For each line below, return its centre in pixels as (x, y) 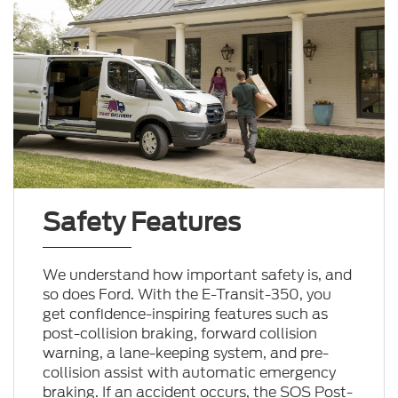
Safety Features (141, 223)
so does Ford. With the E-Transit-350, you (187, 295)
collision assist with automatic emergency (189, 373)
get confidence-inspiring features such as (185, 314)
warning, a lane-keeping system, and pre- (185, 354)
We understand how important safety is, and (197, 275)
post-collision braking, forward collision (179, 334)
